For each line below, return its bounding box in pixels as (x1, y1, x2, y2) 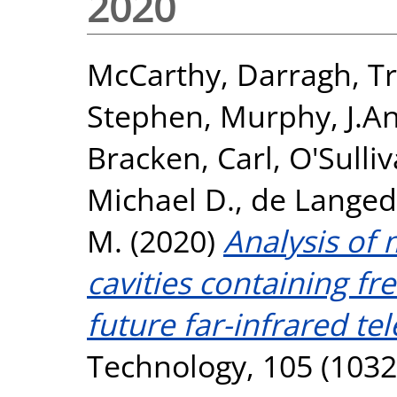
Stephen (87, 94, 204, 136)
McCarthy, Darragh (87, 52, 352, 95)
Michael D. (87, 177, 235, 220)
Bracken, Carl (87, 136, 273, 178)
